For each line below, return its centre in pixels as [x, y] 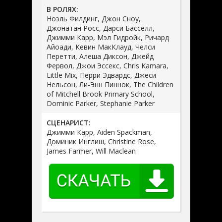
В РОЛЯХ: [62, 9]
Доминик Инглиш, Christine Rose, [101, 141]
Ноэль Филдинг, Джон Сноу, [94, 18]
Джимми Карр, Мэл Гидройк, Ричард [108, 37]
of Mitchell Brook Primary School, [101, 94]
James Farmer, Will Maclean [91, 151]
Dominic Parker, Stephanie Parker [101, 103]
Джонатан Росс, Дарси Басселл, [101, 28]
